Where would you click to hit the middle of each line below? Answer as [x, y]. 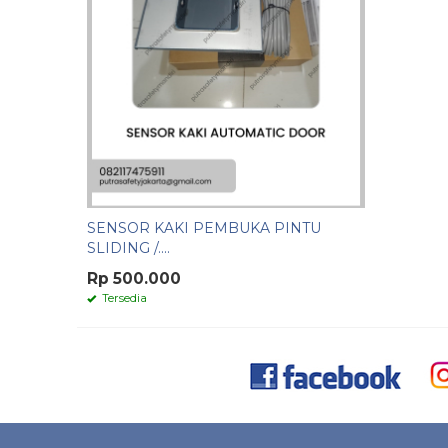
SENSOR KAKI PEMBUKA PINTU [204, 227]
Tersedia [123, 297]
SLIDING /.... [128, 247]
